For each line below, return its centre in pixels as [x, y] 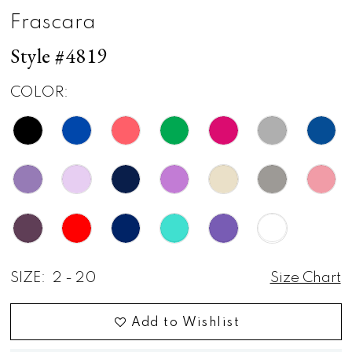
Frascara [53, 23]
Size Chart [305, 278]
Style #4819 [59, 56]
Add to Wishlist [185, 323]
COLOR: [40, 92]
